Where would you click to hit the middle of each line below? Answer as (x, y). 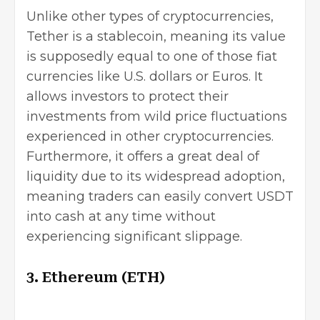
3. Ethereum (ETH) (96, 277)
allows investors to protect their (127, 96)
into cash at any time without (121, 216)
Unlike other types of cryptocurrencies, (150, 16)
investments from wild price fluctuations (157, 116)
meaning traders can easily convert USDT (160, 196)
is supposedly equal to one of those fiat (152, 56)
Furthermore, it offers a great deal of (143, 156)
